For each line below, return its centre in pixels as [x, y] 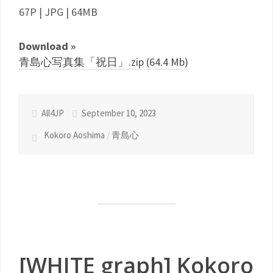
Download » [47, 46]
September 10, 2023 [118, 113]
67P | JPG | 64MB [58, 12]
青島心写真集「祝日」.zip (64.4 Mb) [104, 62]
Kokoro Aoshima [74, 135]
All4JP [53, 113]
